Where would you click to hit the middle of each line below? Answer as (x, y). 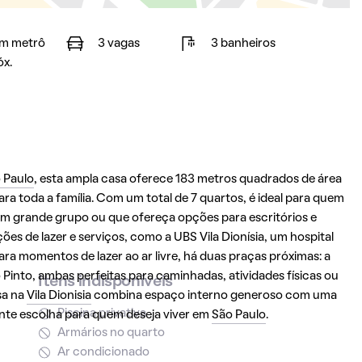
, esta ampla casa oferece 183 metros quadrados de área (187, 179)
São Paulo (238, 315)
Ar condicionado (103, 352)
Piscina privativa (101, 314)
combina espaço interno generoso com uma (214, 296)
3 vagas (118, 44)
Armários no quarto (111, 333)
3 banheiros (243, 44)
